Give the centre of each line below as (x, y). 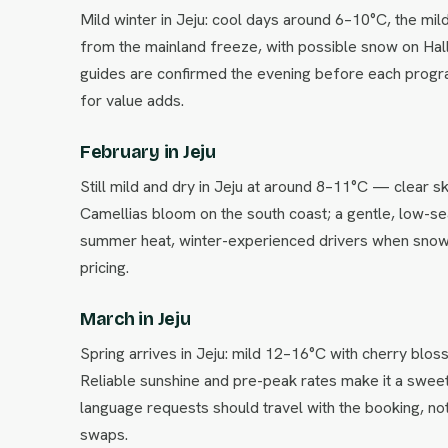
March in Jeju (135, 319)
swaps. (104, 434)
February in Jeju (148, 152)
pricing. (104, 267)
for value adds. (132, 100)
